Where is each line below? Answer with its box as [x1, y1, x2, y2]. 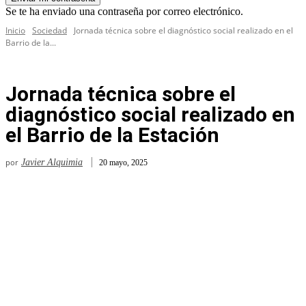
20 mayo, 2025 [99, 157, 148, 167]
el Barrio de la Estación [5, 123, 219, 148]
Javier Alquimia [21, 157, 83, 168]
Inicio [5, 25, 25, 37]
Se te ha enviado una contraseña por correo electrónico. [5, 5, 243, 18]
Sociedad [32, 25, 67, 37]
